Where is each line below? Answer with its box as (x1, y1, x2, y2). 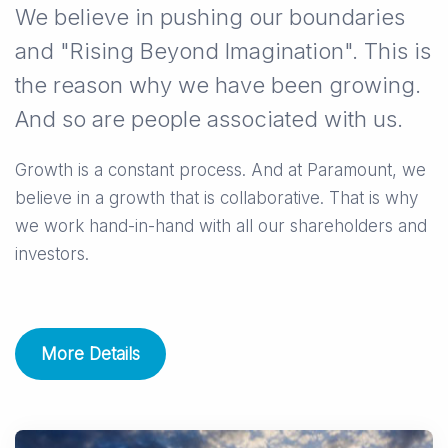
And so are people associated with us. (15, 106, 403, 133)
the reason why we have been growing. (15, 72, 421, 99)
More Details (41, 344, 140, 365)
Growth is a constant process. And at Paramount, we (15, 160, 426, 181)
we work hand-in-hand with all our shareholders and (15, 216, 427, 237)
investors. (15, 244, 89, 265)
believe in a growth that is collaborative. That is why (15, 188, 418, 209)
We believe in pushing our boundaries (15, 4, 405, 31)
